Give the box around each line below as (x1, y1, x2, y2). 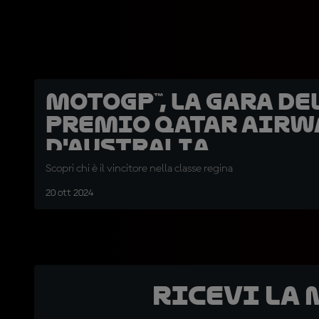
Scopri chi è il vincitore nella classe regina (46, 163, 233, 175)
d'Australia (46, 134, 210, 161)
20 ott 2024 (46, 188, 93, 199)
